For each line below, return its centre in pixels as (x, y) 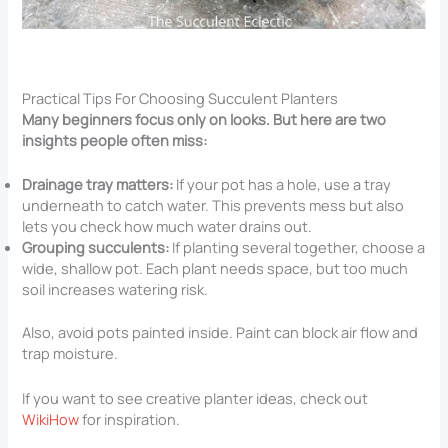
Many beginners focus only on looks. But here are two (204, 119)
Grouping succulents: (96, 247)
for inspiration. (130, 418)
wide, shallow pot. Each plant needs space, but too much (215, 268)
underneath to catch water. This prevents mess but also (213, 205)
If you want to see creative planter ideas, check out (195, 397)
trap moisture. (70, 353)
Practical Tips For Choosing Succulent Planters (180, 98)
